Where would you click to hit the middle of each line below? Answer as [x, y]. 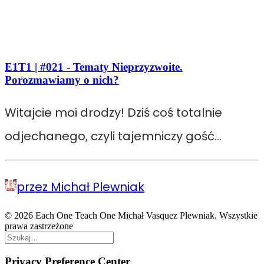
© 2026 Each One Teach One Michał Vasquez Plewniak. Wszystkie [131, 216]
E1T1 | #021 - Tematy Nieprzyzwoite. [94, 67]
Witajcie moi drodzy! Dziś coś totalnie [113, 113]
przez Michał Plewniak [80, 187]
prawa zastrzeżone [39, 226]
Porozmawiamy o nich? [62, 80]
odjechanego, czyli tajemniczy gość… [113, 136]
